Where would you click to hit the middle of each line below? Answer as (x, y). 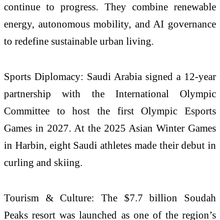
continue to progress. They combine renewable (110, 7)
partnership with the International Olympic (110, 93)
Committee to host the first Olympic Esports (110, 110)
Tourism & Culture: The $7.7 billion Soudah (110, 197)
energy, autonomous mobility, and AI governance (110, 24)
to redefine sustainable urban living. (79, 41)
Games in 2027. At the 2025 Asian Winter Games (110, 128)
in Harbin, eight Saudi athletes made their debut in (110, 145)
